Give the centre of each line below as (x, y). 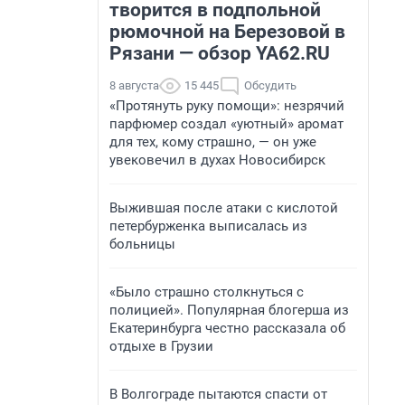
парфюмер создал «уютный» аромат (226, 124)
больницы (142, 244)
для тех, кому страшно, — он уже (213, 142)
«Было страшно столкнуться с (207, 292)
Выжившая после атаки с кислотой (224, 208)
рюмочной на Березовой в (227, 32)
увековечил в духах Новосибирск (217, 160)
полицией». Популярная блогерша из (229, 310)
